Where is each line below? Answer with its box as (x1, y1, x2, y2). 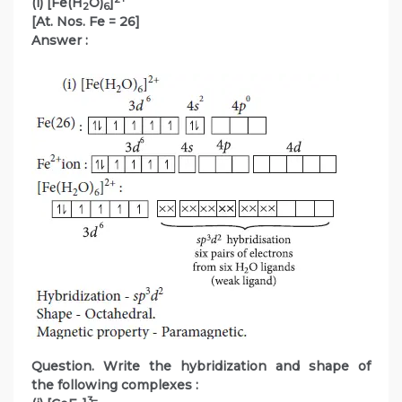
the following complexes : (31, 377, 198, 394)
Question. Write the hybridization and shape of (31, 358, 371, 375)
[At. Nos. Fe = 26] (31, 13, 144, 31)
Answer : (31, 32, 88, 49)
